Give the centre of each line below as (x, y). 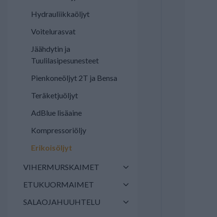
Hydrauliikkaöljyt (60, 14)
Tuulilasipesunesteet (65, 60)
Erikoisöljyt (52, 147)
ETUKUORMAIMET (59, 184)
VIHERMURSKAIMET (61, 167)
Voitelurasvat (53, 31)
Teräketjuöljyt (54, 95)
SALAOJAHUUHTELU (62, 202)
